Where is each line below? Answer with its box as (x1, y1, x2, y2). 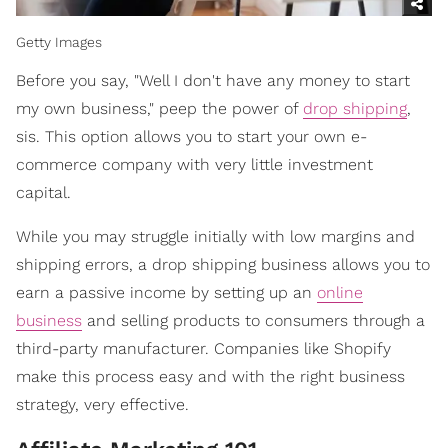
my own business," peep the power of (16, 99, 303, 119)
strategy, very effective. (16, 395, 189, 415)
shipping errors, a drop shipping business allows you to (16, 255, 430, 275)
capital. (16, 183, 71, 203)
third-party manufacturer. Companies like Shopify (16, 339, 391, 359)
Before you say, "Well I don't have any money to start (16, 71, 410, 91)
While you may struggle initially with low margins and (16, 227, 415, 247)
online (317, 283, 363, 303)
